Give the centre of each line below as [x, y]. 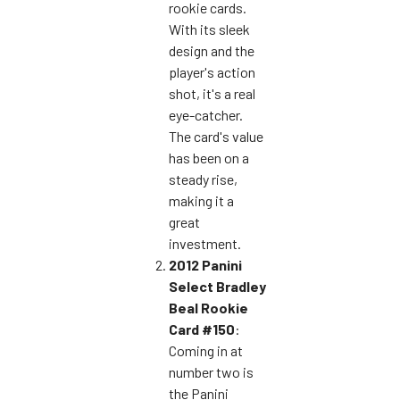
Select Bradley [217, 286]
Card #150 [202, 329]
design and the [212, 50]
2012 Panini [205, 264]
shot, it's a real [212, 93]
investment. [205, 243]
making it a [201, 200]
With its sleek [209, 29]
